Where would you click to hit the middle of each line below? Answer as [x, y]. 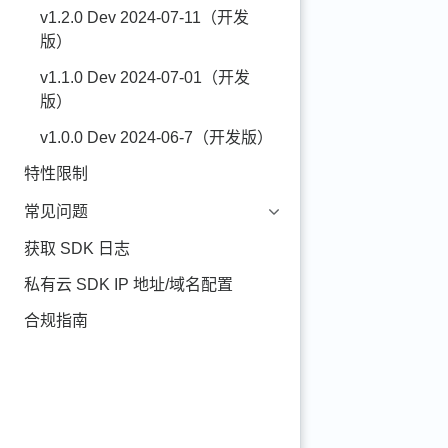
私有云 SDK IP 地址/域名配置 [128, 284]
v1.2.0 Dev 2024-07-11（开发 [144, 17]
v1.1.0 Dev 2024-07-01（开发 [145, 77]
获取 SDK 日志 [77, 248]
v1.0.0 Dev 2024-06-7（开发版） [156, 137]
